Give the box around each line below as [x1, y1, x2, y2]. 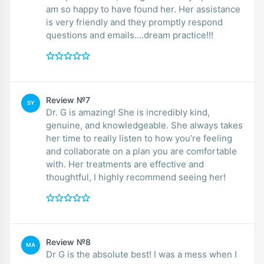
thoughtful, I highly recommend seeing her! [46, 171, 226, 183]
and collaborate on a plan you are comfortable [46, 145, 237, 157]
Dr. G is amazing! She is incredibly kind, [46, 106, 210, 118]
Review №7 [46, 94, 90, 105]
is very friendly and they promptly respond [46, 16, 223, 28]
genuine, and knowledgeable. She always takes [46, 119, 243, 131]
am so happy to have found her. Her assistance [46, 3, 240, 15]
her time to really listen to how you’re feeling [46, 132, 232, 144]
